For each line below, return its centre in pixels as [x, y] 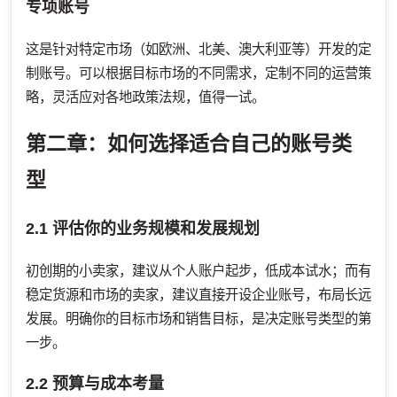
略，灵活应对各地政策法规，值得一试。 [145, 97]
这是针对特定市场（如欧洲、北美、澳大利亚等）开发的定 [198, 49]
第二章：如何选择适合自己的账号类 [189, 143]
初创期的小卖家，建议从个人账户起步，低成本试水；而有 [198, 270]
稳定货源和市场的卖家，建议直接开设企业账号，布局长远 [198, 294]
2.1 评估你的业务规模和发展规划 [143, 228]
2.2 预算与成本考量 [95, 383]
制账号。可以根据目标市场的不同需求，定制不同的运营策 [198, 73]
